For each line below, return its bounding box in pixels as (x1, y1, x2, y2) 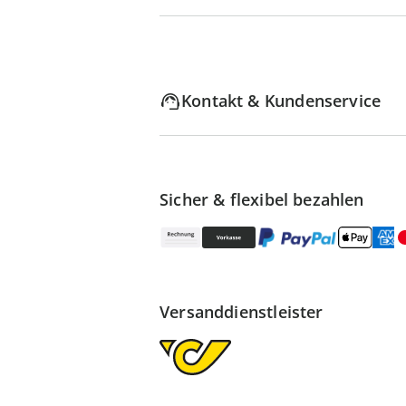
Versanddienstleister (159, 301, 324, 323)
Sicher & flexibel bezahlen (159, 188, 364, 210)
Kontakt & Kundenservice (181, 90, 382, 111)
